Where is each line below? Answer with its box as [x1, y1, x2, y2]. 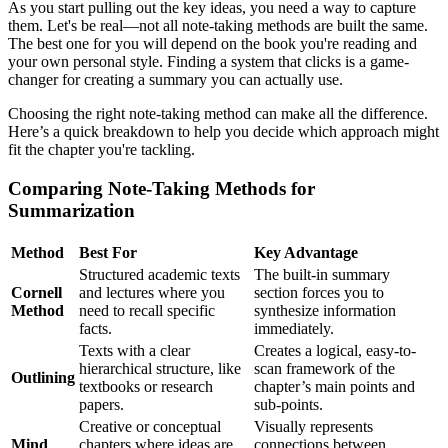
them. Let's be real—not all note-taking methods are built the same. [8, 17, 428, 35]
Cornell [11, 283, 62, 301]
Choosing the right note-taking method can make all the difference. [8, 105, 428, 123]
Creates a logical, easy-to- [254, 341, 416, 359]
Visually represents [254, 417, 373, 435]
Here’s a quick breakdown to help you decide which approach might [8, 123, 439, 141]
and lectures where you [79, 283, 225, 301]
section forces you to [254, 283, 384, 301]
